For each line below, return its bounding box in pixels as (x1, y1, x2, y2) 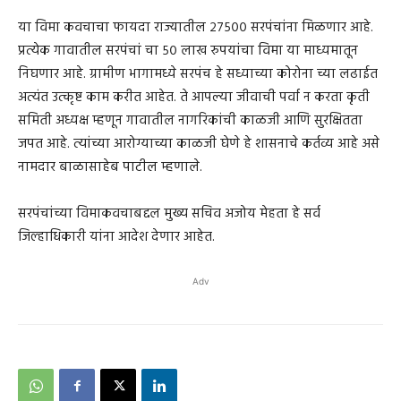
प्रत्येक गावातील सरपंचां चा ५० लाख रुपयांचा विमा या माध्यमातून (18, 39, 358, 62)
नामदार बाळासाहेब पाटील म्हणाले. (18, 156, 202, 178)
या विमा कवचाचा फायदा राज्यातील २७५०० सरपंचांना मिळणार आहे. (18, 16, 373, 38)
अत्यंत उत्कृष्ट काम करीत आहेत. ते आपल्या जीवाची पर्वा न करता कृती (18, 86, 370, 108)
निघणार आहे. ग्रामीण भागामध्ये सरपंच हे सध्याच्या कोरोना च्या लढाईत (18, 63, 378, 85)
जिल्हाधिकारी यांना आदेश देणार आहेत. (18, 226, 215, 248)
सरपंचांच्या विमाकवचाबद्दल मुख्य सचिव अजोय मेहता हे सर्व (18, 202, 320, 225)
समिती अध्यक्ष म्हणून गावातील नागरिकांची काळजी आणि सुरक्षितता (18, 109, 363, 132)
